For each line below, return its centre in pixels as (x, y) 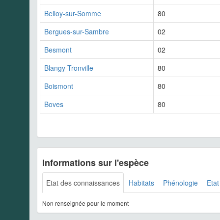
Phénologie (180, 183)
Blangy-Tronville (69, 68)
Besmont (58, 50)
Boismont (59, 86)
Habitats (141, 183)
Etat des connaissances (83, 183)
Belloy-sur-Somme (73, 14)
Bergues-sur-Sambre (77, 32)
